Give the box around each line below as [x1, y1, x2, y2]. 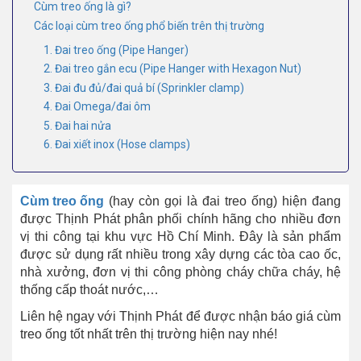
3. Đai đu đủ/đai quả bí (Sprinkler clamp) [44, 81, 244, 94]
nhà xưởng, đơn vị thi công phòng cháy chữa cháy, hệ [20, 265, 341, 280]
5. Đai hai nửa [44, 118, 111, 132]
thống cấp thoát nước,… [20, 283, 159, 297]
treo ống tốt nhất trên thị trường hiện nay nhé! [20, 327, 277, 342]
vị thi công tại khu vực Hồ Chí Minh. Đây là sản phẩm [20, 230, 341, 244]
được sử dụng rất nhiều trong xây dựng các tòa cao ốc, [20, 247, 341, 262]
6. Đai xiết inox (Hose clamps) [44, 138, 190, 151]
